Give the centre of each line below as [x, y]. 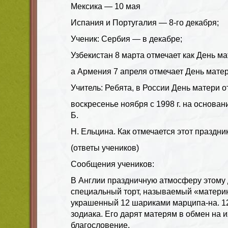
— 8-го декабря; [189, 22]
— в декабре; [157, 39]
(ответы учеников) [105, 148]
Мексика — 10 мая [106, 6]
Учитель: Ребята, [103, 88]
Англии [93, 180]
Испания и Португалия [114, 22]
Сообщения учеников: [112, 164]
